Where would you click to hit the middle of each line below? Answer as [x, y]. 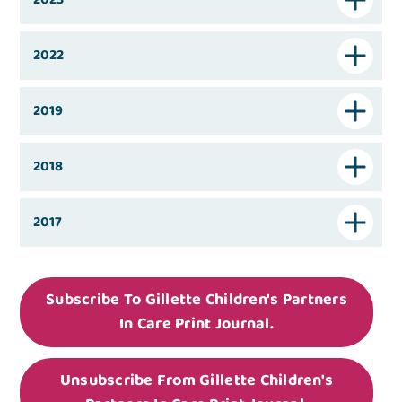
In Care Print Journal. [197, 324]
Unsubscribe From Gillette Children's [197, 381]
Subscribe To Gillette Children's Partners [197, 300]
